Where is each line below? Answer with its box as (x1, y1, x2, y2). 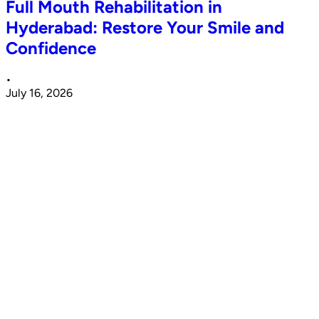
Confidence (6, 38, 96, 59)
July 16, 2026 (6, 86, 73, 100)
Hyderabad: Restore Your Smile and (6, 17, 284, 38)
